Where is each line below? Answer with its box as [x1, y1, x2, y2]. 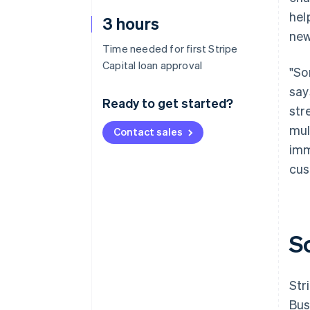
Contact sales [113, 125, 183, 138]
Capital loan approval [102, 58, 203, 72]
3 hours [102, 12, 159, 34]
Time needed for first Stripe [102, 42, 238, 55]
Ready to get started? [102, 95, 233, 111]
